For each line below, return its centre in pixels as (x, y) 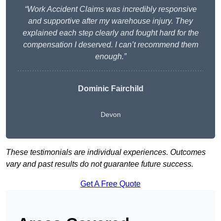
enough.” (110, 57)
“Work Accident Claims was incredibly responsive (110, 9)
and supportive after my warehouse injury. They (110, 21)
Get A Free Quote (110, 184)
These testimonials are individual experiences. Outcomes (106, 152)
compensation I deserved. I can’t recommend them (110, 45)
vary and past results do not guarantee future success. (100, 164)
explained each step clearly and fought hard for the (110, 33)
